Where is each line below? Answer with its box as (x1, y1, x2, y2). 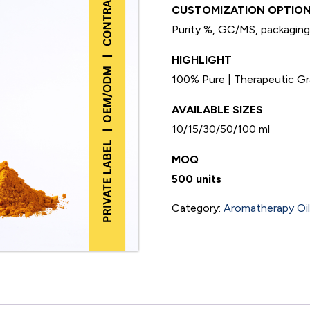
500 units (172, 172, 221, 185)
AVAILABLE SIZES (172, 102, 263, 116)
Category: (172, 201, 224, 215)
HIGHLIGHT (172, 53, 232, 66)
